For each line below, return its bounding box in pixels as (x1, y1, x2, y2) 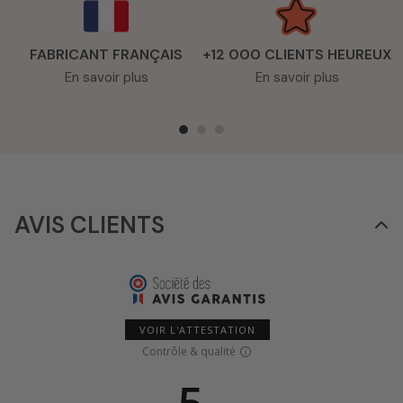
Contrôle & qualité (141, 343, 236, 359)
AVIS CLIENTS (14, 209, 165, 240)
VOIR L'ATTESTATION (139, 322, 255, 336)
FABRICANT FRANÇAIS (30, 44, 183, 64)
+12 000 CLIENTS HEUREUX (202, 44, 391, 64)
